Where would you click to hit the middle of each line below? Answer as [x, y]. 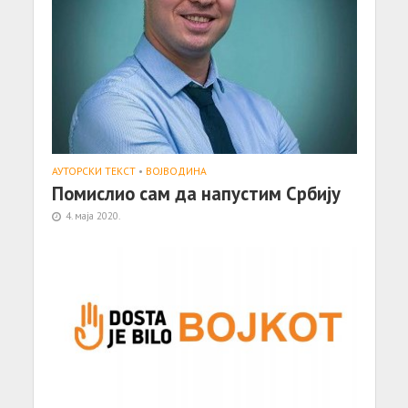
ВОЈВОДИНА [176, 171]
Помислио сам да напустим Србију [196, 194]
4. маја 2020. [92, 216]
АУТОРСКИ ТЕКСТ [93, 171]
